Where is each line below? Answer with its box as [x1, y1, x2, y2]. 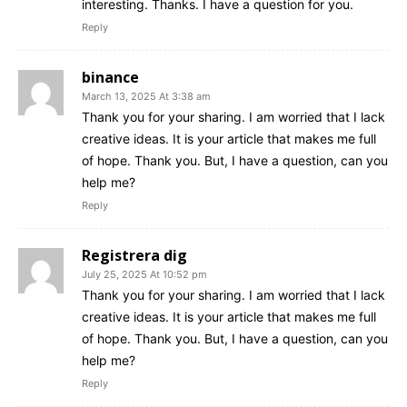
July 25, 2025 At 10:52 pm [82, 268, 207, 282]
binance [82, 67, 139, 88]
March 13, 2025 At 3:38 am [82, 90, 211, 104]
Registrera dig [82, 245, 187, 266]
